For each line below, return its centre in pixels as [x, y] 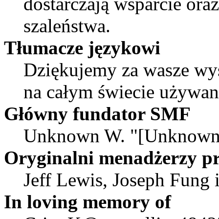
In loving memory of [88, 201]
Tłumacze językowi [82, 47]
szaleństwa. [67, 25]
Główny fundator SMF [97, 113]
